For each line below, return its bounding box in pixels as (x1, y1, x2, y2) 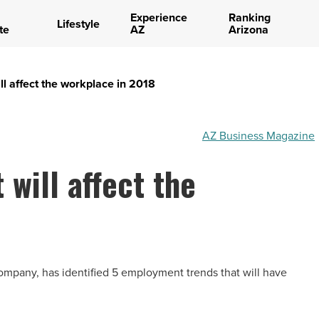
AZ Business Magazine (202, 127, 315, 144)
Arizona (228, 21, 268, 38)
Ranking (228, 9, 271, 26)
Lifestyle (56, 15, 100, 32)
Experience (130, 9, 187, 26)
